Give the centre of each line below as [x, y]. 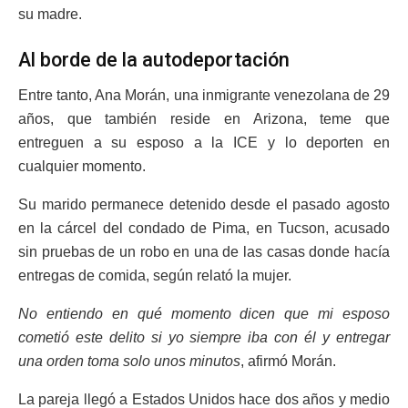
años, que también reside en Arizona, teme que [204, 118]
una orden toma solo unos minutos [129, 361]
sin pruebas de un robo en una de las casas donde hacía [204, 251]
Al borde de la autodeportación [154, 59]
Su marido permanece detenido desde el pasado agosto [204, 204]
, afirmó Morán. [288, 361]
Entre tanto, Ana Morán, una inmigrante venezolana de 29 [204, 95]
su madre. [50, 15]
